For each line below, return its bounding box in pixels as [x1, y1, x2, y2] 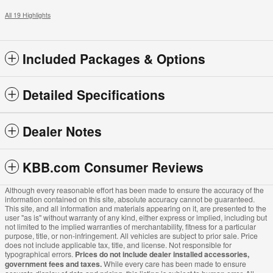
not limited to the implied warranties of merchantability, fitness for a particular [5, 221, 256, 232]
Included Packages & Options [23, 49, 205, 68]
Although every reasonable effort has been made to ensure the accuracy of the [5, 185, 264, 196]
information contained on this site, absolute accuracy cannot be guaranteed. [5, 194, 255, 205]
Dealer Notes [23, 122, 102, 141]
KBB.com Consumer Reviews [23, 158, 204, 177]
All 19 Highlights [5, 10, 51, 20]
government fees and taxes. [5, 258, 102, 270]
